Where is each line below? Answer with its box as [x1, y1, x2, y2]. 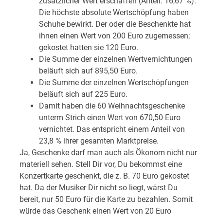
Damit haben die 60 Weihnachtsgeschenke [39, 101, 185, 110]
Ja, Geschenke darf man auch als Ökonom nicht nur [19, 147, 197, 157]
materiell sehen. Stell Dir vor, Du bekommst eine [19, 159, 182, 169]
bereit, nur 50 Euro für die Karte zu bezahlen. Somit [19, 194, 193, 204]
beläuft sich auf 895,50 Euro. [39, 66, 138, 75]
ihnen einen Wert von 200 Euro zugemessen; [39, 31, 190, 40]
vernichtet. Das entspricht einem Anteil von [39, 124, 185, 134]
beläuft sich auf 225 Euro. [39, 89, 127, 99]
